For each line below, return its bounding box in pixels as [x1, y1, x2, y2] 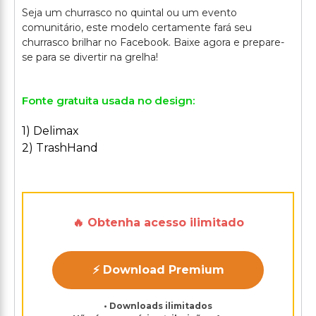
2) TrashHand [22, 141, 98, 154]
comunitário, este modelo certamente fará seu [22, 21, 252, 34]
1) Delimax [22, 124, 79, 138]
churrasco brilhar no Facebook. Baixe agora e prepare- [22, 36, 284, 49]
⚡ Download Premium [92, 263, 224, 276]
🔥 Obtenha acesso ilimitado [72, 216, 244, 229]
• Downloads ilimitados [104, 300, 212, 311]
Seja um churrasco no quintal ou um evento [22, 6, 237, 19]
